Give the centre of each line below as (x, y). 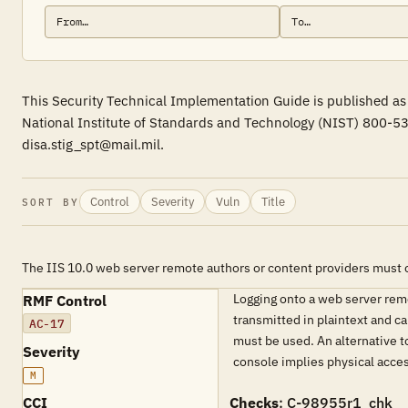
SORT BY (51, 202)
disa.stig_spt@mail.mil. (93, 144)
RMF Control (65, 301)
